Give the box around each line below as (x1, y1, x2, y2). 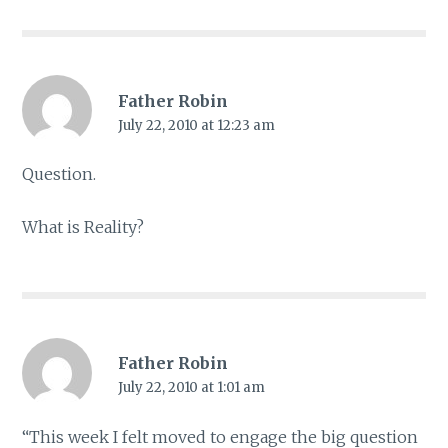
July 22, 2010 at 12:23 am (117, 117, 275, 135)
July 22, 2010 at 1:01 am (117, 379, 265, 397)
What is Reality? (22, 217, 145, 238)
